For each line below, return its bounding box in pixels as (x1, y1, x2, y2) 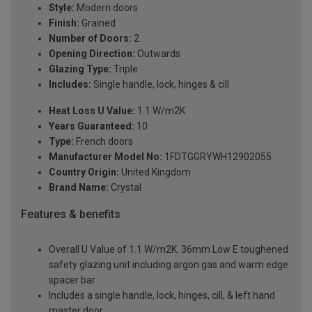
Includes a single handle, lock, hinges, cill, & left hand (49, 289, 275, 301)
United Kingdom (119, 166, 191, 178)
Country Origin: (49, 166, 119, 178)
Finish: (49, 17, 79, 29)
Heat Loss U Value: (49, 105, 135, 117)
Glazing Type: (49, 63, 111, 75)
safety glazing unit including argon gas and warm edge (49, 258, 288, 270)
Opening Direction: (49, 48, 135, 60)
